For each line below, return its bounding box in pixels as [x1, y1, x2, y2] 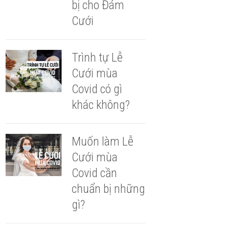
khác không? [71, 98, 130, 112]
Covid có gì [71, 82, 122, 97]
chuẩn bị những [71, 182, 145, 196]
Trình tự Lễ [71, 50, 123, 65]
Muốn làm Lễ [71, 134, 133, 149]
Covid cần [71, 166, 117, 181]
